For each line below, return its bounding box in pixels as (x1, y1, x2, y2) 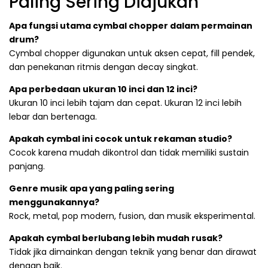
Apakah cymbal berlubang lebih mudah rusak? (9, 232, 223, 244)
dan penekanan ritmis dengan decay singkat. (9, 60, 198, 73)
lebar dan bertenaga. (9, 110, 97, 123)
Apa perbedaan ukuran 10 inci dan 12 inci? (9, 83, 197, 95)
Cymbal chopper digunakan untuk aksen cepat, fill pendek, (9, 47, 255, 59)
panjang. (9, 160, 45, 172)
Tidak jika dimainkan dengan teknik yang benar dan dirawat (9, 245, 257, 258)
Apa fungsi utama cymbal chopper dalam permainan (9, 19, 252, 32)
